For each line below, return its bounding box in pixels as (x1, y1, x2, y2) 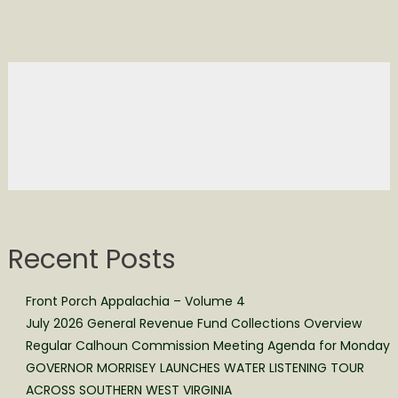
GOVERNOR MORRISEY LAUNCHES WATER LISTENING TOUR (25, 358, 364, 377)
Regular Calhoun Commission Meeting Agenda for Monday (25, 336, 390, 354)
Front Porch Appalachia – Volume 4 (25, 291, 245, 310)
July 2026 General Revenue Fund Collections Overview (25, 314, 362, 332)
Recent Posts (7, 240, 176, 278)
